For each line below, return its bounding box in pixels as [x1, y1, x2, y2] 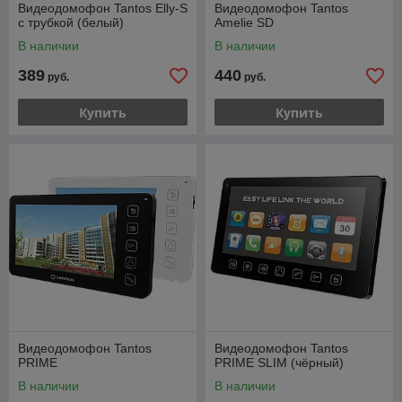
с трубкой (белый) [18, 15, 124, 30]
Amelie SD [214, 15, 274, 30]
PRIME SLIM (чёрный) [214, 355, 344, 370]
